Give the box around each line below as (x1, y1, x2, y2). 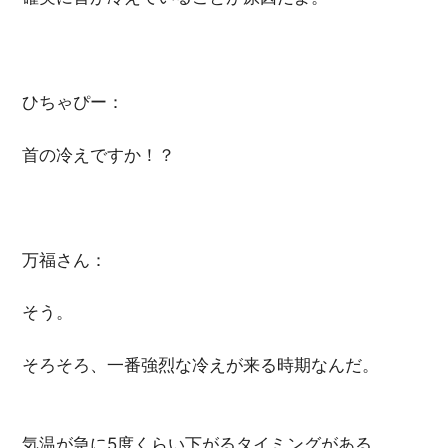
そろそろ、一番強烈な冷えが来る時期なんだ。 (22, 354, 380, 375)
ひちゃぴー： (22, 92, 125, 113)
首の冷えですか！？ (22, 144, 176, 165)
